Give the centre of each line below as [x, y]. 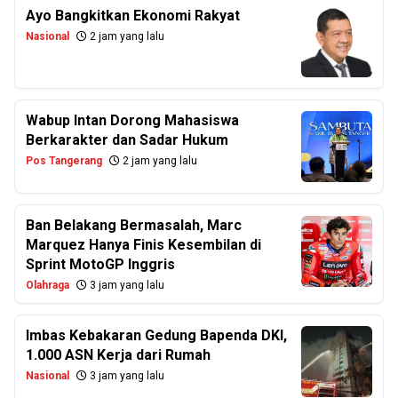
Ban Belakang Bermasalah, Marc [134, 225]
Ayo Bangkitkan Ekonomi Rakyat [133, 16]
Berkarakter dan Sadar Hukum [127, 140]
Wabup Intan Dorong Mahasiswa [132, 120]
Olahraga [48, 285]
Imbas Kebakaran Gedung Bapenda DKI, [156, 335]
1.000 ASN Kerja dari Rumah [118, 355]
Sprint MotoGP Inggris [100, 264]
